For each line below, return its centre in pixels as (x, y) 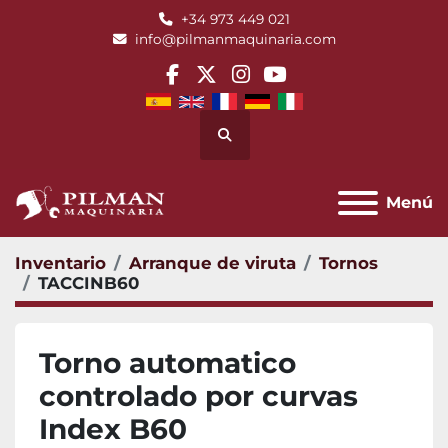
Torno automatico (167, 363)
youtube (317, 88)
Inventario (60, 263)
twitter (239, 88)
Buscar (246, 143)
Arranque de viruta (212, 263)
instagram (292, 88)
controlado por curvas (198, 396)
